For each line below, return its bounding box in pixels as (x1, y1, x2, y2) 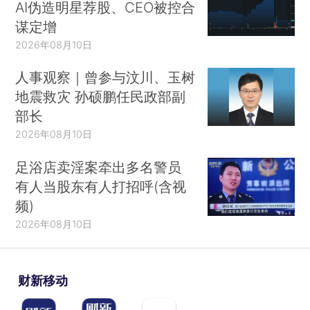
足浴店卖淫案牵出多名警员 (15, 158, 182, 176)
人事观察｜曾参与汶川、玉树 (15, 69, 196, 86)
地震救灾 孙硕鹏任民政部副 (15, 88, 186, 106)
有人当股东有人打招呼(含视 (15, 178, 187, 196)
